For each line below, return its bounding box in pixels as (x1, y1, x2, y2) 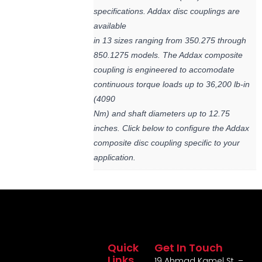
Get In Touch (154, 240, 223, 256)
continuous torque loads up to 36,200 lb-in (94, 80, 250, 89)
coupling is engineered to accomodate (94, 65, 235, 75)
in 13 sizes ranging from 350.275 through (94, 36, 246, 46)
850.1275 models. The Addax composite (94, 50, 243, 60)
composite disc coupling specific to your (94, 138, 240, 148)
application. (94, 153, 136, 163)
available (94, 21, 126, 31)
